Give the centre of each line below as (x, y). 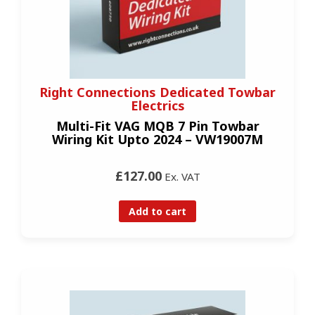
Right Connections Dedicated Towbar (157, 92)
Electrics (157, 106)
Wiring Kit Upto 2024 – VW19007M (157, 140)
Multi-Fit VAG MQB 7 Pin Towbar (157, 126)
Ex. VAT (181, 177)
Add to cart (157, 211)
